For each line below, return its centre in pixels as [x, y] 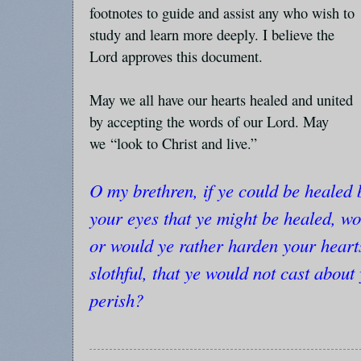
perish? [116, 299]
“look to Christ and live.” [184, 143]
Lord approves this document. [176, 56]
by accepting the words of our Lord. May [209, 121]
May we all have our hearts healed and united [221, 100]
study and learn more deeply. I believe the [212, 34]
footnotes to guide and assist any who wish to [222, 12]
